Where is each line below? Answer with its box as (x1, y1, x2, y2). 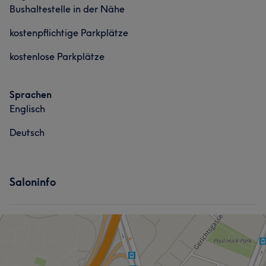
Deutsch (9, 126, 45, 138)
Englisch (9, 103, 45, 115)
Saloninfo (9, 175, 56, 189)
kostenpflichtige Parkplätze (9, 27, 128, 39)
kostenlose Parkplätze (9, 50, 104, 62)
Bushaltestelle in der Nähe (9, 3, 125, 15)
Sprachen (9, 88, 52, 100)
